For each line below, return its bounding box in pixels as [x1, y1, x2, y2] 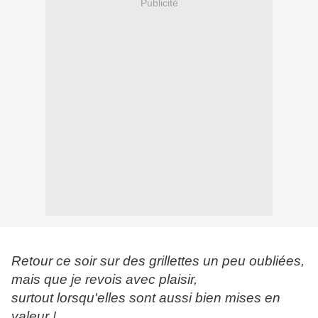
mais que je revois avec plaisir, [11, 272, 197, 287]
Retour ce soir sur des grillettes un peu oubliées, [11, 253, 305, 269]
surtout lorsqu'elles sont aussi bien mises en [11, 290, 280, 306]
